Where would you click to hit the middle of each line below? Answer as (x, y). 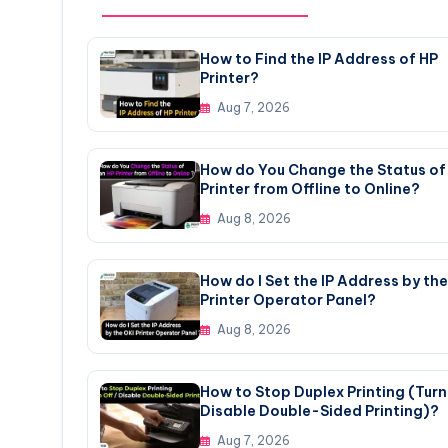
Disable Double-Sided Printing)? (319, 410)
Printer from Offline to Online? (310, 188)
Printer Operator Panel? (288, 299)
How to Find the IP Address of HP (319, 58)
